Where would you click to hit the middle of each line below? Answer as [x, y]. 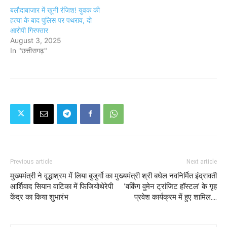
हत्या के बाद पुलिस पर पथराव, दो [51, 20]
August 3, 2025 [36, 40]
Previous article [31, 161]
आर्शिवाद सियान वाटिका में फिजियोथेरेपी [62, 186]
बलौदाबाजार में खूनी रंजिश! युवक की [55, 10]
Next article [202, 161]
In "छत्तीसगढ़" [29, 50]
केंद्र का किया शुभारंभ [39, 197]
